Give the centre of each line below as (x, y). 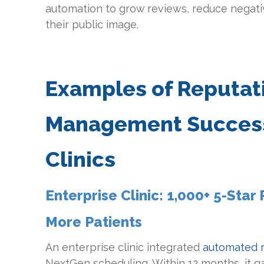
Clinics (81, 159)
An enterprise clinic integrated (124, 247)
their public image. (92, 24)
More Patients (94, 222)
